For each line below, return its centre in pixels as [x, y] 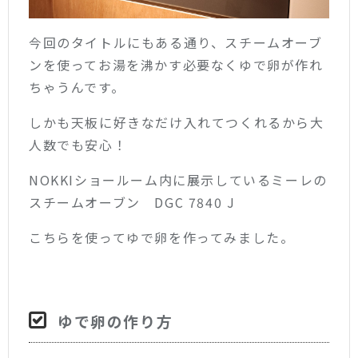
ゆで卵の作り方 [115, 321]
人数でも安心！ [78, 145]
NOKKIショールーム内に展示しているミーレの [178, 180]
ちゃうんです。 [77, 88]
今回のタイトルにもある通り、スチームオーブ [176, 43]
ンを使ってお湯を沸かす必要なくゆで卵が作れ [176, 65]
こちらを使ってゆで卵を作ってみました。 [162, 238]
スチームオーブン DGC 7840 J [132, 203]
